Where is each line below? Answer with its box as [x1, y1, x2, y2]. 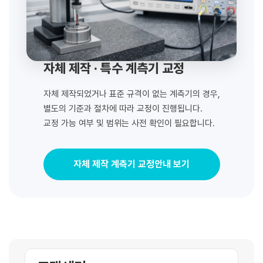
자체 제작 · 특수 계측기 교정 [43, 60, 184, 76]
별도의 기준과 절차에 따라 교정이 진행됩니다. [43, 103, 203, 114]
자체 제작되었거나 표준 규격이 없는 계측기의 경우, [43, 88, 220, 99]
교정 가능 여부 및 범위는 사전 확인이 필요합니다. [43, 117, 215, 129]
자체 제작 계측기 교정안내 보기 [73, 158, 190, 170]
